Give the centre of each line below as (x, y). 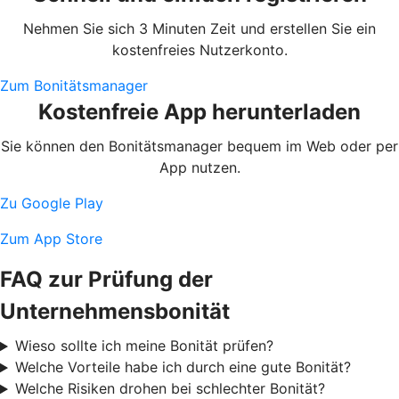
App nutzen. (199, 168)
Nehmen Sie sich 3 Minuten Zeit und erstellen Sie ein (199, 29)
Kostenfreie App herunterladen (199, 112)
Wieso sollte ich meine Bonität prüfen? (144, 346)
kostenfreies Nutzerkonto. (199, 50)
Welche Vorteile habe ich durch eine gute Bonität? (183, 367)
